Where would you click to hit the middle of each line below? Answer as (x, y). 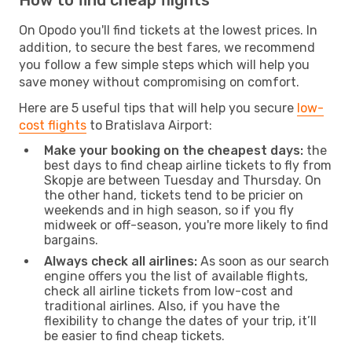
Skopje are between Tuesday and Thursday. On (183, 180)
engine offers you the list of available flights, (176, 276)
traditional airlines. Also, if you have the (162, 306)
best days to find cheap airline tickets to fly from (188, 165)
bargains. (71, 240)
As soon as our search (263, 261)
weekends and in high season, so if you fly (169, 210)
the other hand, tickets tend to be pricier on (174, 195)
